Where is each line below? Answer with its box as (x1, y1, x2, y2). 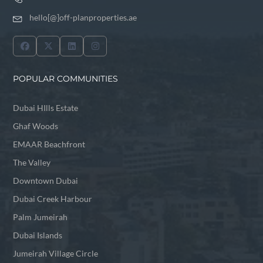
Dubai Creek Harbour (13, 194, 93, 204)
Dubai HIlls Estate (13, 103, 79, 113)
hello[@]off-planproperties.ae (29, 12, 137, 23)
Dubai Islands (13, 230, 63, 241)
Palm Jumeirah (13, 212, 68, 222)
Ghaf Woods (13, 121, 59, 131)
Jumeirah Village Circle (13, 248, 99, 259)
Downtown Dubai (13, 176, 79, 186)
